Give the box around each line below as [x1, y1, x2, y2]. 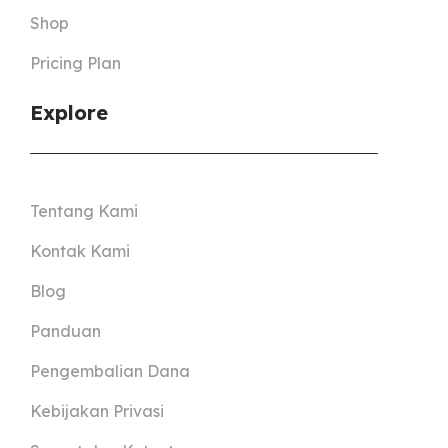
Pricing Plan [30, 52, 121, 73]
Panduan [30, 321, 101, 342]
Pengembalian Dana [30, 361, 190, 382]
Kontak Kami [30, 241, 130, 262]
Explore [30, 99, 108, 125]
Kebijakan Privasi [30, 401, 164, 422]
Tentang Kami [30, 201, 138, 222]
